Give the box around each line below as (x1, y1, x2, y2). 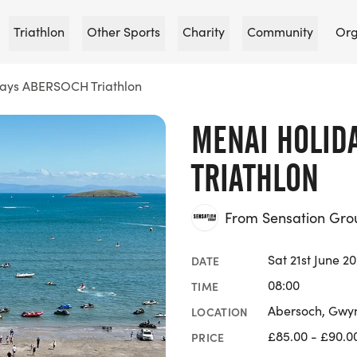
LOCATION (191, 303, 249, 320)
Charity (182, 23, 225, 40)
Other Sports (86, 23, 160, 40)
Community (246, 23, 313, 40)
